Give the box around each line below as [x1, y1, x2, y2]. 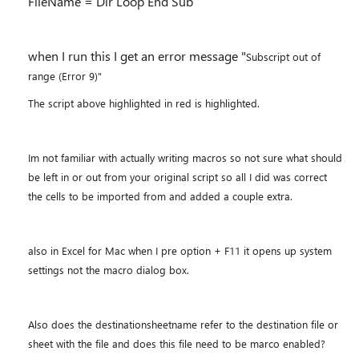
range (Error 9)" [28, 69, 102, 83]
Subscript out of [246, 50, 321, 63]
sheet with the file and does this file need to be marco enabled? [28, 337, 325, 350]
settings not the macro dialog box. [28, 263, 189, 276]
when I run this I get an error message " [28, 47, 246, 64]
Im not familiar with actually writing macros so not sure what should [28, 151, 342, 164]
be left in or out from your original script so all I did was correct [28, 170, 327, 184]
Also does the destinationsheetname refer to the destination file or [28, 317, 338, 331]
